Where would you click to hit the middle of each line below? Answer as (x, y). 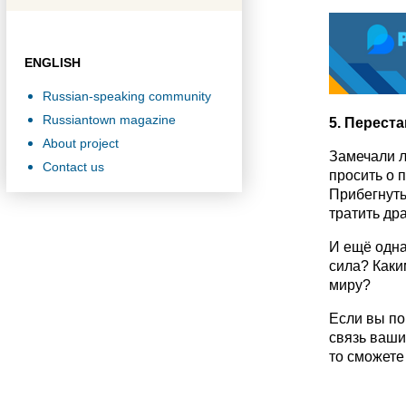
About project (81, 143)
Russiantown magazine (109, 120)
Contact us (73, 167)
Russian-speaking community (127, 96)
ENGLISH (53, 63)
